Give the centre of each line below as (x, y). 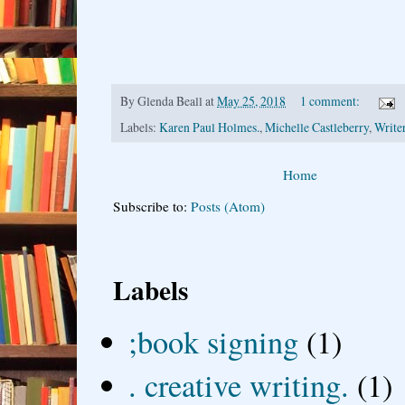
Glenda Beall (170, 101)
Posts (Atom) (228, 207)
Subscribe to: (152, 207)
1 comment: (331, 101)
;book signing (214, 341)
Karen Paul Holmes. (209, 127)
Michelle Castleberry (317, 127)
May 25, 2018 (251, 101)
